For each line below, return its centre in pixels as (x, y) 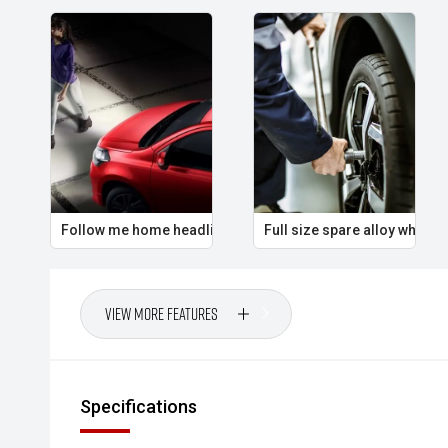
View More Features (161, 313)
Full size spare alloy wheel (349, 230)
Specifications (138, 406)
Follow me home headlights (152, 230)
